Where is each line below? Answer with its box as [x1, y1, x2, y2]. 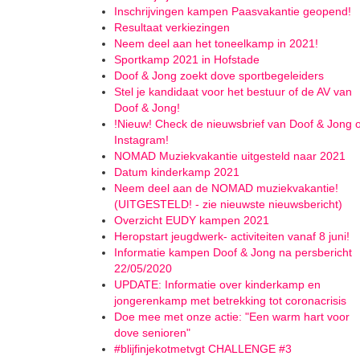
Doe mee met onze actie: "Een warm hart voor [114, 310, 350, 323]
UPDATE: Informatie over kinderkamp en [114, 278, 321, 291]
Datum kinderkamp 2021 [114, 166, 239, 178]
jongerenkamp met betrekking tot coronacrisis [114, 294, 346, 307]
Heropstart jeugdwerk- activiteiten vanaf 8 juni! [114, 230, 350, 243]
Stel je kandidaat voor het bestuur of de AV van [114, 85, 352, 98]
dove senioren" [114, 326, 190, 339]
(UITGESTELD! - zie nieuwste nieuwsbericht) [114, 198, 342, 211]
